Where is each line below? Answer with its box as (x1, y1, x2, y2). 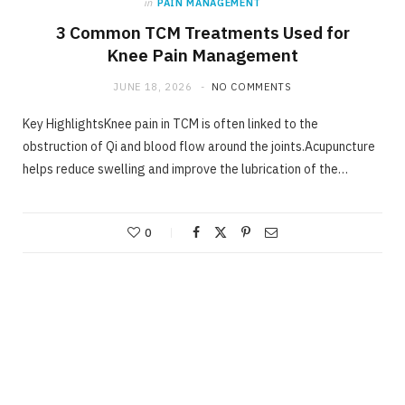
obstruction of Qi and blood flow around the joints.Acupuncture (23, 138, 375, 155)
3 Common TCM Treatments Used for (55, 22, 350, 44)
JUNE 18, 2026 (113, 80, 193, 94)
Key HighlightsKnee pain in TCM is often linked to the (23, 116, 318, 133)
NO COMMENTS (211, 80, 292, 94)
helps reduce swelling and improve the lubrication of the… (23, 161, 348, 178)
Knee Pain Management (107, 44, 298, 67)
